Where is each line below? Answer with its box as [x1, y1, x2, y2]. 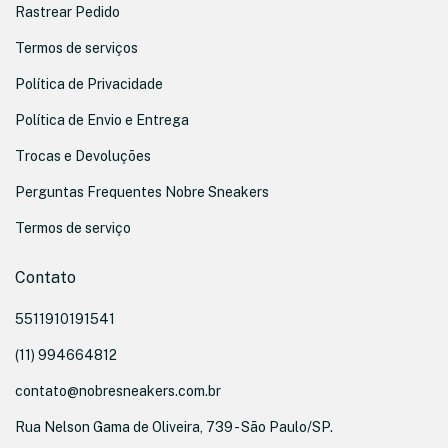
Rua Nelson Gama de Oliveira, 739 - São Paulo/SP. [15, 419, 333, 436]
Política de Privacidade [15, 76, 163, 93]
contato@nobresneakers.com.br [15, 383, 221, 400]
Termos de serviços [15, 40, 138, 57]
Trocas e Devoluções [15, 148, 151, 165]
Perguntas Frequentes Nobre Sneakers [15, 184, 269, 201]
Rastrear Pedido [15, 4, 120, 21]
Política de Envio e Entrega [15, 112, 189, 129]
